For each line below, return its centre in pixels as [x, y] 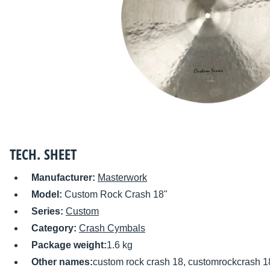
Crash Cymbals [112, 228]
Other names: [62, 262]
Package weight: [69, 245]
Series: [49, 212]
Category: [55, 228]
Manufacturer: [64, 178]
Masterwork [122, 178]
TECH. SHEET [43, 154]
